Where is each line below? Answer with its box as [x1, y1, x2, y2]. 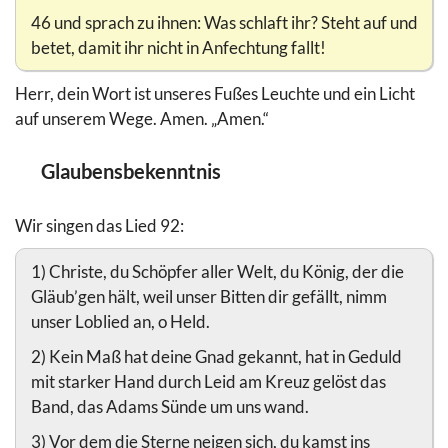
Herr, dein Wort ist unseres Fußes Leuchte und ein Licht [15, 83, 415, 105]
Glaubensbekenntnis [41, 160, 222, 184]
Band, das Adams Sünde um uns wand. [31, 395, 309, 417]
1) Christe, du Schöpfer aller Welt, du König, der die [31, 260, 404, 282]
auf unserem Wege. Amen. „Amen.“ [15, 108, 269, 130]
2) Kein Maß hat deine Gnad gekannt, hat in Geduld [31, 345, 402, 367]
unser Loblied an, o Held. [31, 310, 210, 332]
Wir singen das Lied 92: [15, 214, 184, 236]
